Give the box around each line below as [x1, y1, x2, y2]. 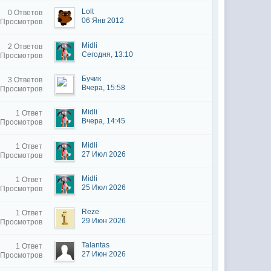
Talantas [82, 241, 110, 249]
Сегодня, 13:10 [82, 50, 134, 59]
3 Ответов [8, 76, 43, 84]
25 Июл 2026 [82, 183, 126, 192]
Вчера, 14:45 [82, 117, 126, 125]
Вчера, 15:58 [82, 83, 126, 92]
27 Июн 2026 [82, 250, 126, 258]
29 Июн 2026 [82, 217, 126, 225]
